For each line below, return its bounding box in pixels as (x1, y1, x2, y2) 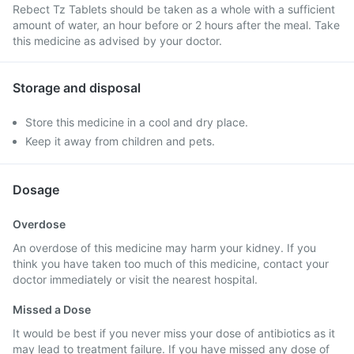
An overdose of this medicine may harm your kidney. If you (13, 241, 316, 254)
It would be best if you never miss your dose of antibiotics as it (13, 326, 335, 340)
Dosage (13, 182, 59, 198)
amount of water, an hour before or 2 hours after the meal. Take (13, 18, 340, 32)
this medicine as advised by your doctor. (13, 34, 222, 47)
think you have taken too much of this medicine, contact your (13, 257, 329, 270)
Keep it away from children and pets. (25, 134, 215, 148)
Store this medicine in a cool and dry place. (25, 115, 248, 129)
